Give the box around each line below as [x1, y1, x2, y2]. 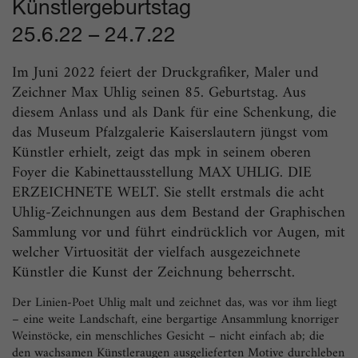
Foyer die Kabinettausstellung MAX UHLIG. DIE [12, 159, 312, 186]
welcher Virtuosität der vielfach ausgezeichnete [12, 239, 300, 266]
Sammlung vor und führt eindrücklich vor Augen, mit [12, 219, 345, 246]
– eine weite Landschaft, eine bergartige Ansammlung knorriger [12, 308, 339, 331]
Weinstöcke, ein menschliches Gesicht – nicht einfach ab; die [12, 324, 324, 348]
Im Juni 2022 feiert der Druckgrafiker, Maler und [12, 59, 319, 86]
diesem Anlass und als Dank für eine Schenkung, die [12, 99, 336, 126]
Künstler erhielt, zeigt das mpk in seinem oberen [12, 139, 311, 166]
